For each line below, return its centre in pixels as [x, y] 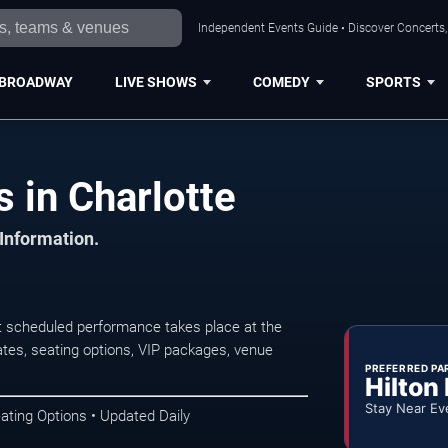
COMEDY [281, 81]
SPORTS [393, 81]
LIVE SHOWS [155, 81]
